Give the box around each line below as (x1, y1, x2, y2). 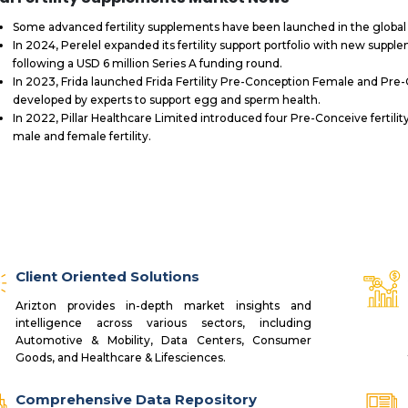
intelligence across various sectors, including (15, 316, 312, 331)
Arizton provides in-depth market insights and (15, 299, 312, 313)
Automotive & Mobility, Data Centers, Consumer (15, 333, 312, 348)
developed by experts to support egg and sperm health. (12, 93, 321, 107)
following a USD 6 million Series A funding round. (12, 56, 282, 71)
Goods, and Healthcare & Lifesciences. (15, 351, 226, 365)
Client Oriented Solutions (15, 267, 199, 285)
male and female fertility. (12, 129, 151, 144)
